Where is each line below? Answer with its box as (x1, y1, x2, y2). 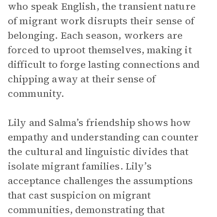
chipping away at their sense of (8, 72, 156, 86)
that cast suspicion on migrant (8, 188, 151, 202)
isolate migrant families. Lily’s (8, 159, 152, 173)
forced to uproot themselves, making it (8, 43, 192, 57)
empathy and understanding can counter (8, 130, 199, 144)
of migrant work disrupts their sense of (8, 14, 194, 28)
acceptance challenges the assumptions (8, 174, 193, 187)
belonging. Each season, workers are (8, 29, 183, 42)
